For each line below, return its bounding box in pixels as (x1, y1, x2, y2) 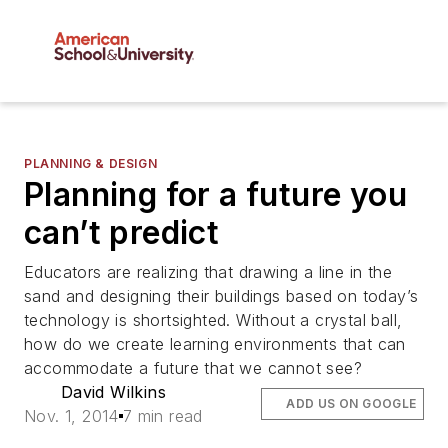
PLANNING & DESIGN (24, 156, 158, 172)
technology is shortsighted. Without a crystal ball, (24, 310, 403, 331)
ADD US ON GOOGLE (286, 396, 417, 412)
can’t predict (24, 213, 220, 253)
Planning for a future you (24, 175, 407, 215)
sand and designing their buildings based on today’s (24, 286, 419, 307)
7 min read (122, 406, 203, 427)
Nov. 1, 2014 (24, 406, 119, 427)
